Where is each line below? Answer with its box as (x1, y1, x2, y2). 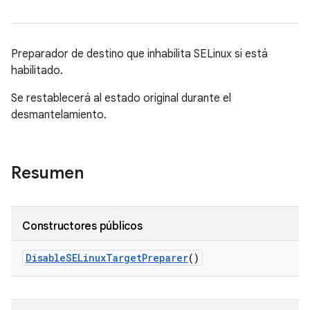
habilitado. (11, 64, 63, 77)
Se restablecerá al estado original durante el (11, 91, 231, 105)
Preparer (142, 251, 188, 264)
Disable (26, 251, 66, 264)
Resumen (11, 163, 84, 183)
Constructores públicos (22, 219, 143, 233)
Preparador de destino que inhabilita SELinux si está (11, 47, 268, 61)
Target (106, 251, 142, 264)
